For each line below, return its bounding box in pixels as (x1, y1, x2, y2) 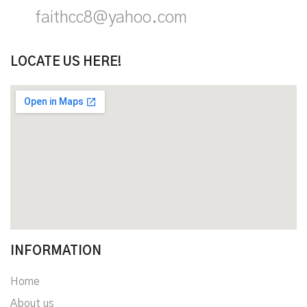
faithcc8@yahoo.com (35, 10, 187, 27)
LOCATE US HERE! (10, 56, 121, 69)
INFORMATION (10, 245, 101, 258)
